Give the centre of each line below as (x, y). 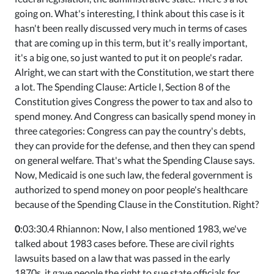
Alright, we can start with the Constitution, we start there (134, 72)
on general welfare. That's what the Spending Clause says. (135, 160)
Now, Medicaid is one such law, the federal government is (134, 175)
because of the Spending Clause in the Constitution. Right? (137, 204)
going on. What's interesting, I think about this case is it (130, 13)
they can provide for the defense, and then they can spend (135, 145)
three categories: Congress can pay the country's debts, (130, 131)
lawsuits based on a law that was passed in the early (122, 258)
